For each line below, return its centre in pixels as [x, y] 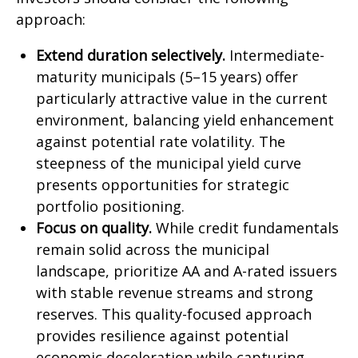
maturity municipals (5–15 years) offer [167, 76]
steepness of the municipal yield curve [169, 163]
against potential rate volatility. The [161, 141]
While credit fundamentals [245, 227]
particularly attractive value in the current [182, 98]
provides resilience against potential [162, 335]
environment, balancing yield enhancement [185, 119]
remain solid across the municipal [153, 249]
